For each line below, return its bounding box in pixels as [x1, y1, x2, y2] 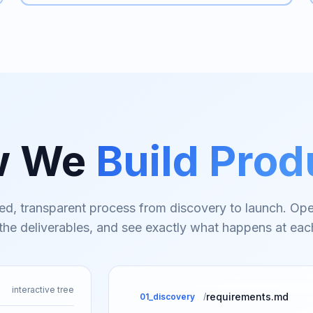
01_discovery [139, 291, 195, 302]
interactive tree [11, 284, 74, 295]
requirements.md [205, 291, 289, 303]
